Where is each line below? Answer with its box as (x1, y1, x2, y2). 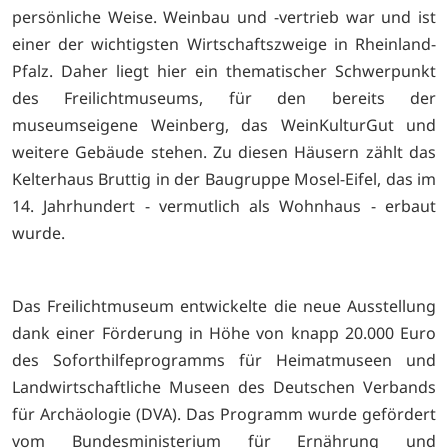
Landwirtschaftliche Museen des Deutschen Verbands (12, 375, 436, 398)
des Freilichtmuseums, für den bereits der (12, 86, 436, 109)
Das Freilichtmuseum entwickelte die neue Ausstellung (12, 294, 436, 317)
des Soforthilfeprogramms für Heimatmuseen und (12, 348, 436, 371)
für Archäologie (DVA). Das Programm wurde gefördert (12, 402, 436, 425)
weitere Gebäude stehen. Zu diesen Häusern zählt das (12, 140, 436, 163)
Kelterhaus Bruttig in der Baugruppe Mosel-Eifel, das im (12, 167, 436, 190)
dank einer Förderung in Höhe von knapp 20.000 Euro (12, 321, 436, 344)
